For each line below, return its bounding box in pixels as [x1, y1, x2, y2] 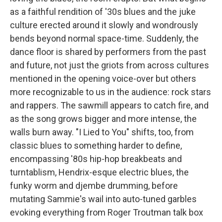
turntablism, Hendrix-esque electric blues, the [10, 167, 189, 177]
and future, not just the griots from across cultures [10, 60, 209, 70]
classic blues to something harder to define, [10, 140, 182, 151]
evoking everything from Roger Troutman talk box [10, 207, 203, 218]
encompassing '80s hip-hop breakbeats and [10, 154, 182, 164]
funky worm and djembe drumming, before [10, 180, 178, 191]
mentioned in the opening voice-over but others [10, 73, 196, 84]
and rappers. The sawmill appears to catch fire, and [10, 100, 209, 111]
